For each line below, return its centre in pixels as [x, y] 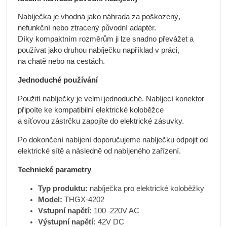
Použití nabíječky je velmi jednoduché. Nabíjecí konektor [111, 99]
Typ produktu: [63, 188]
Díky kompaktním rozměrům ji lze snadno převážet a [105, 39]
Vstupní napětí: [65, 211]
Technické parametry [54, 169]
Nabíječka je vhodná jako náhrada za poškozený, [99, 17]
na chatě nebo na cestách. [61, 62]
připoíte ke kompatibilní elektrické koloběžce [90, 110]
